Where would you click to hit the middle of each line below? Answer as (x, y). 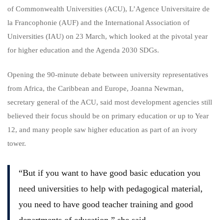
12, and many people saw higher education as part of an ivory (102, 130)
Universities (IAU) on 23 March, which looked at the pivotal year (108, 36)
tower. (17, 143)
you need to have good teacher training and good (106, 204)
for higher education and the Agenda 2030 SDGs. (83, 50)
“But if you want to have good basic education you (109, 173)
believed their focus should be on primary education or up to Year (108, 116)
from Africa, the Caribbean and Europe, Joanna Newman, (96, 88)
